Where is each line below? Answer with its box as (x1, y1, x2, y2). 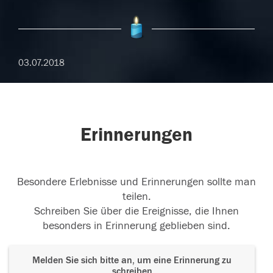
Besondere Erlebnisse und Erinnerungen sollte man (17, 175, 256, 189)
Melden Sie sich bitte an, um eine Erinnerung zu (32, 255, 232, 266)
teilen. (122, 190, 151, 204)
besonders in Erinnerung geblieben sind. (43, 219, 230, 233)
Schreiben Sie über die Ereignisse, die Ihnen (34, 205, 239, 218)
